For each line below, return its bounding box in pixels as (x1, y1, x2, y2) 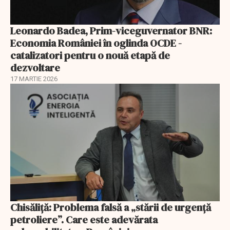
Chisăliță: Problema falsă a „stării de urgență (10, 200, 211, 215)
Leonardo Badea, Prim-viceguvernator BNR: (10, 23, 212, 38)
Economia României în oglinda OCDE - (10, 35, 182, 50)
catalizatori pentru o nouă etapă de (10, 48, 170, 63)
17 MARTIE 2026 (10, 74, 57, 83)
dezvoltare (10, 60, 60, 75)
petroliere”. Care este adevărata (10, 213, 158, 227)
